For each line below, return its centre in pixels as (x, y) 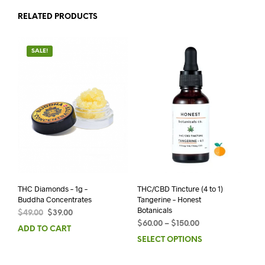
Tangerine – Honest (169, 200)
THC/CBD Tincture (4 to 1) (180, 189)
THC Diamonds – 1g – (53, 189)
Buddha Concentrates (55, 200)
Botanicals (154, 210)
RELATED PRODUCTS (58, 17)
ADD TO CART (44, 230)
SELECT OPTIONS (169, 240)
